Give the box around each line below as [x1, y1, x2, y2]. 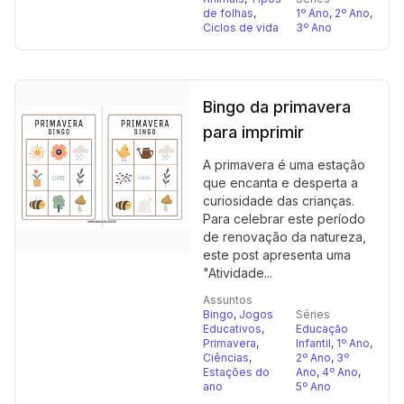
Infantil [296, 336, 331, 350]
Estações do [203, 365, 270, 379]
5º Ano [296, 380, 331, 393]
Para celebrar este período [203, 211, 365, 226]
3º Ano [296, 21, 332, 34]
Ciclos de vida [203, 21, 279, 34]
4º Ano [322, 365, 358, 379]
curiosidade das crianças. [203, 193, 354, 208]
